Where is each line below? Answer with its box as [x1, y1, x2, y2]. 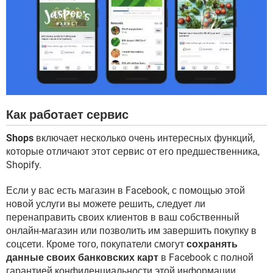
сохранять [186, 238, 238, 250]
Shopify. [6, 158, 41, 171]
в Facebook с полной [158, 251, 253, 263]
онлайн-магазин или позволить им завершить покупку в [6, 224, 257, 236]
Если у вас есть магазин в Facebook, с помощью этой [6, 184, 245, 196]
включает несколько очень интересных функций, [34, 132, 255, 144]
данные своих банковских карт [6, 251, 158, 263]
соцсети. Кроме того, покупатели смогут [6, 238, 186, 250]
